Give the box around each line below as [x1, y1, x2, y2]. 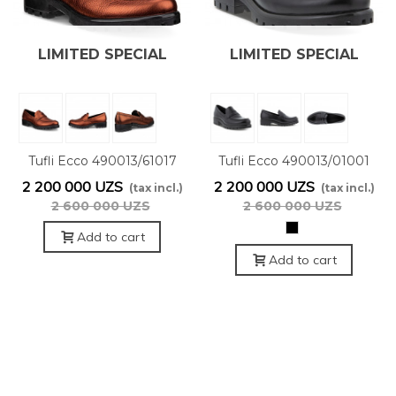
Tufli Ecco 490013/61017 [27, 153, 177, 170]
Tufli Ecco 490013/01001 [218, 153, 369, 170]
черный [291, 221, 340, 235]
